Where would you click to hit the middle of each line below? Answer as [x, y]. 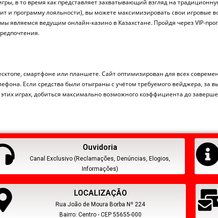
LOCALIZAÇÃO [100, 193]
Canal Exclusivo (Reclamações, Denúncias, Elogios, [100, 158]
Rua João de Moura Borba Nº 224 [100, 204]
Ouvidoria [100, 147]
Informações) [100, 169]
